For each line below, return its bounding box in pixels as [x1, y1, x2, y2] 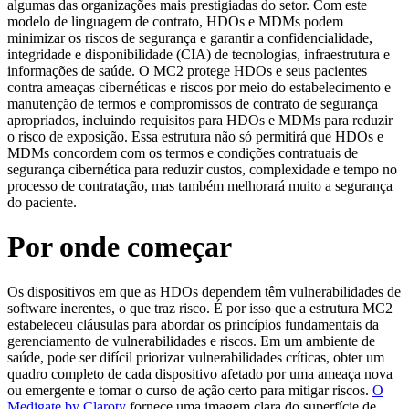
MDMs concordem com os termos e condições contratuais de [7, 145, 358, 161]
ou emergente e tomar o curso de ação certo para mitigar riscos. [7, 382, 372, 398]
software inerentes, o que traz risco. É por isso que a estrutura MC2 [7, 299, 393, 316]
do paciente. [7, 194, 80, 210]
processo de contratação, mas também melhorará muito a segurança [7, 178, 393, 194]
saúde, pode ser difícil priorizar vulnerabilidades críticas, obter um [7, 349, 384, 365]
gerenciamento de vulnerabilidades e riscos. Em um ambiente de [7, 332, 375, 349]
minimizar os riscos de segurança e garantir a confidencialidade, [7, 30, 372, 46]
